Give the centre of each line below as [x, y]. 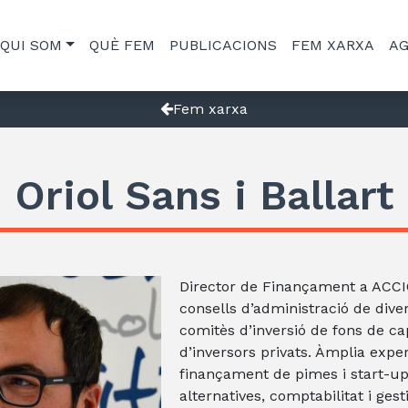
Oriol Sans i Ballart [204, 195]
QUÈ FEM [122, 45]
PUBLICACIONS [223, 45]
